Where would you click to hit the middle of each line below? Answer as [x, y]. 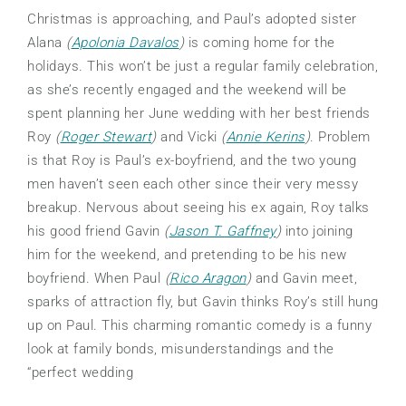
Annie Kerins [266, 137]
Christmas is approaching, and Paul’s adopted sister [192, 19]
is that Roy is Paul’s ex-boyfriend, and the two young [192, 161]
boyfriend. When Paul [96, 279]
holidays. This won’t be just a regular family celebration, [203, 67]
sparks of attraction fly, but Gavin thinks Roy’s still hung [203, 302]
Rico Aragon [208, 279]
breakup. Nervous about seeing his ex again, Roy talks [198, 208]
